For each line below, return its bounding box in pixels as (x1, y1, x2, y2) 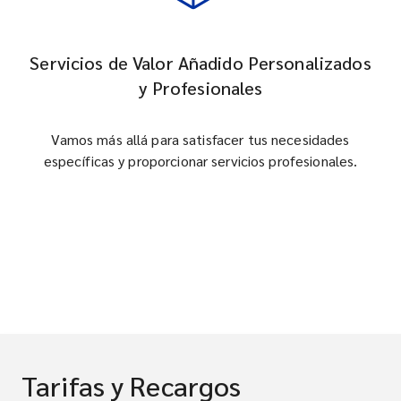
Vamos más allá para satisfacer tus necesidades (51, 130, 350, 149)
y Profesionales (138, 76, 263, 99)
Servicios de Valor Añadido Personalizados (30, 51, 371, 74)
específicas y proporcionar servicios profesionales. (43, 151, 358, 170)
